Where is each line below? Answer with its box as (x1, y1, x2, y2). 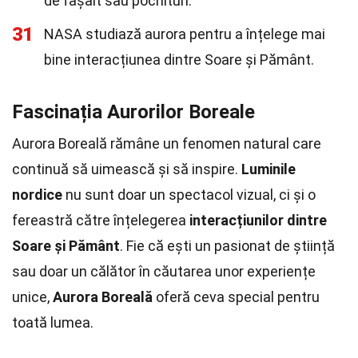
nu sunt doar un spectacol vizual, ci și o (62, 186, 316, 203)
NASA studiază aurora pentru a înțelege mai (44, 26, 325, 42)
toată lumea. (12, 314, 93, 331)
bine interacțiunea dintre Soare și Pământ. (44, 51, 314, 68)
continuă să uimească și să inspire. (12, 161, 241, 177)
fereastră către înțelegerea (12, 212, 189, 229)
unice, (12, 288, 53, 305)
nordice (12, 186, 62, 203)
